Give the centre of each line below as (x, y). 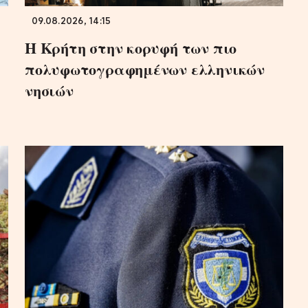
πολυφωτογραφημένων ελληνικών (145, 69)
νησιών (49, 90)
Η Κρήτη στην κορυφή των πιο (131, 47)
